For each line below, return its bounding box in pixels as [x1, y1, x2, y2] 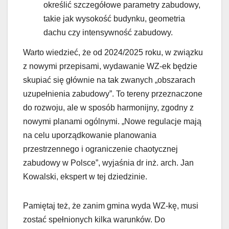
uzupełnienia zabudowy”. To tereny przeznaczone [23, 89, 202, 99]
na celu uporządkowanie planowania [23, 131, 156, 140]
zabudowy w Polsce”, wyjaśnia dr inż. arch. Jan [23, 158, 194, 168]
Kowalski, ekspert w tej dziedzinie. [23, 172, 147, 181]
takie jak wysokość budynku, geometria [43, 14, 185, 23]
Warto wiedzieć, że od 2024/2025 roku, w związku [23, 48, 203, 57]
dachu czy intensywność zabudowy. [43, 28, 173, 37]
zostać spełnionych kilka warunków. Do [23, 215, 165, 224]
